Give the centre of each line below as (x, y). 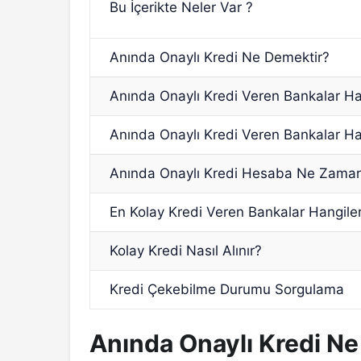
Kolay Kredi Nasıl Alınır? (186, 251)
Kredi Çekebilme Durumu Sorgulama (227, 290)
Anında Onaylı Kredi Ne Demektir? (220, 58)
